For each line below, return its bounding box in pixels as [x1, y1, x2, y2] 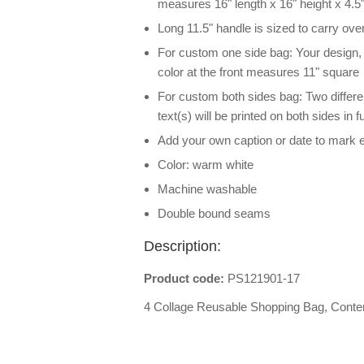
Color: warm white [158, 158, 253, 171]
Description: [144, 238, 221, 254]
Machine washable [158, 182, 257, 196]
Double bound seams [158, 206, 271, 220]
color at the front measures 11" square [158, 65, 359, 79]
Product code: [144, 271, 227, 285]
